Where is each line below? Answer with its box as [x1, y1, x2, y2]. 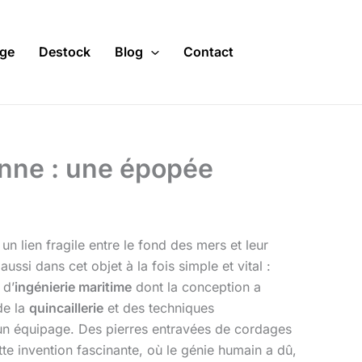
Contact [183, 44, 234, 61]
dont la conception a [132, 279, 261, 296]
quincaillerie [29, 300, 103, 317]
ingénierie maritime [15, 279, 132, 296]
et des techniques [103, 300, 214, 317]
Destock [39, 44, 90, 61]
